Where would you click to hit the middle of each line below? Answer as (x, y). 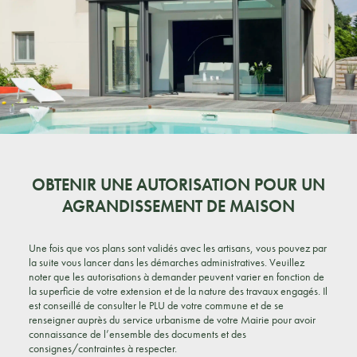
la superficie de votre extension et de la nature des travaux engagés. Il (178, 291)
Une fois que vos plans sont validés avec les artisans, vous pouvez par (177, 248)
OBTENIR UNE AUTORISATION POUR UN (178, 184)
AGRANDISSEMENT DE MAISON (178, 206)
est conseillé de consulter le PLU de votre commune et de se (156, 305)
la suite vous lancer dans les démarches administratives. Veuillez (166, 262)
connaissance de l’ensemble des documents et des (137, 334)
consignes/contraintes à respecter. (102, 348)
